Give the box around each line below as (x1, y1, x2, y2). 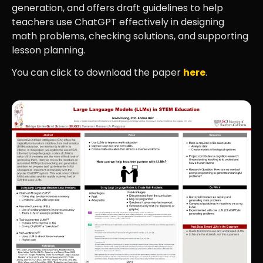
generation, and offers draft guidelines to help (12, 1, 223, 15)
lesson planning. (12, 43, 85, 57)
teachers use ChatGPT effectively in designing (12, 15, 224, 29)
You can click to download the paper (12, 66, 183, 80)
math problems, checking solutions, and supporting (12, 29, 248, 43)
